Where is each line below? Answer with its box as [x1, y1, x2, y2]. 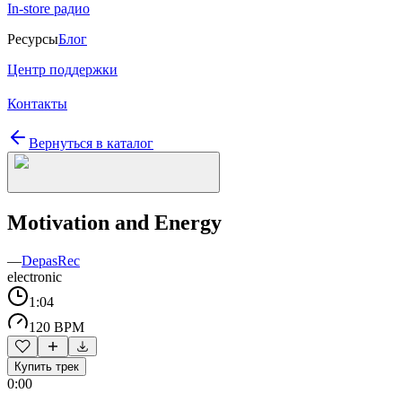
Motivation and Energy [7, 210, 222, 234]
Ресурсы [7, 31, 58, 47]
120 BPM [29, 319, 84, 335]
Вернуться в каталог [29, 135, 153, 151]
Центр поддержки [7, 62, 118, 77]
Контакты [7, 96, 67, 111]
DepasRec [22, 252, 80, 268]
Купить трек [14, 359, 79, 373]
